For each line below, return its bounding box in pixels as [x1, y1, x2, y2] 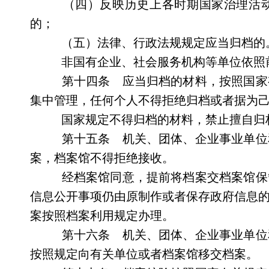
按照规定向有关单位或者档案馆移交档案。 [30, 247, 258, 261]
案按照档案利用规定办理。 [30, 209, 174, 222]
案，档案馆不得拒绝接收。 [30, 151, 174, 165]
